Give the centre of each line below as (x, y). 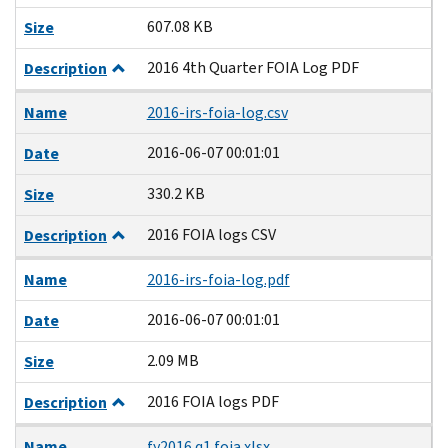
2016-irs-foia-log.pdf (218, 279)
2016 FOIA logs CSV (211, 234)
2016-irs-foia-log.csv (217, 112)
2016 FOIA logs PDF (212, 401)
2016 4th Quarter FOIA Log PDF (252, 67)
